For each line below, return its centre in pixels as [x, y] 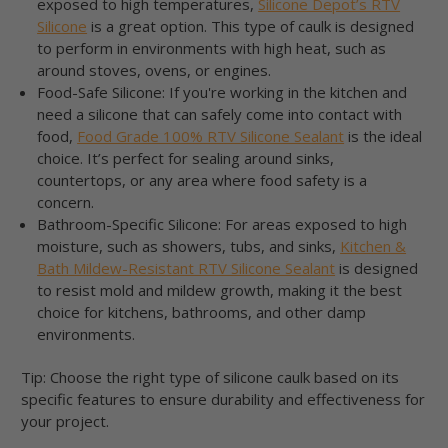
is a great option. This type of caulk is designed [251, 26]
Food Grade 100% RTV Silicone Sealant [211, 136]
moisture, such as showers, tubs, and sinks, [189, 246]
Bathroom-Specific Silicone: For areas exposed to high [222, 224]
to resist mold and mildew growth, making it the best [220, 290]
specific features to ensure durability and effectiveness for [223, 399]
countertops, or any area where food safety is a [202, 180]
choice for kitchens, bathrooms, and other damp [202, 312]
